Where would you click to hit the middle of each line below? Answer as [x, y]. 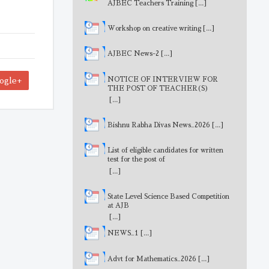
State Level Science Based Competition [168, 197]
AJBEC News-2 [133, 54]
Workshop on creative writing [154, 29]
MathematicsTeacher [141, 168]
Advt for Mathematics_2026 [152, 259]
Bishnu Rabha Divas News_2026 [159, 125]
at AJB [118, 206]
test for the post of [136, 159]
